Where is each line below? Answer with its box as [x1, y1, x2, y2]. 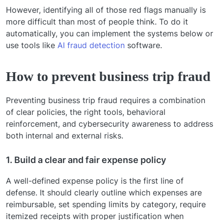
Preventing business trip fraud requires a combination [6, 95, 205, 105]
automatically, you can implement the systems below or [6, 28, 213, 38]
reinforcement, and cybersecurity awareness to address [6, 118, 213, 129]
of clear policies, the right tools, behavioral [6, 107, 165, 117]
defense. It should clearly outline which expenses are [6, 187, 202, 197]
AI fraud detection [57, 40, 125, 50]
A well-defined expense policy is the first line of [6, 175, 184, 186]
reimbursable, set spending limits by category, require [6, 199, 206, 209]
